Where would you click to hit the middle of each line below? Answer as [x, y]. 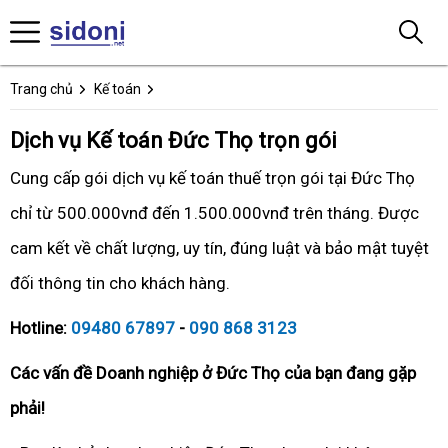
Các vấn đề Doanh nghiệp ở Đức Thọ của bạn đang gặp [213, 373]
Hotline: [40, 328]
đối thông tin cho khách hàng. [120, 283]
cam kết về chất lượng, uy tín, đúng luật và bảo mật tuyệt [219, 248]
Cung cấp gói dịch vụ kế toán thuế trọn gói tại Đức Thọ [212, 178]
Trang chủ [41, 89]
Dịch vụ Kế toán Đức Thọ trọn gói [173, 140]
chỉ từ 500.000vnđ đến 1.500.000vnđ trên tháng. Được [214, 213]
